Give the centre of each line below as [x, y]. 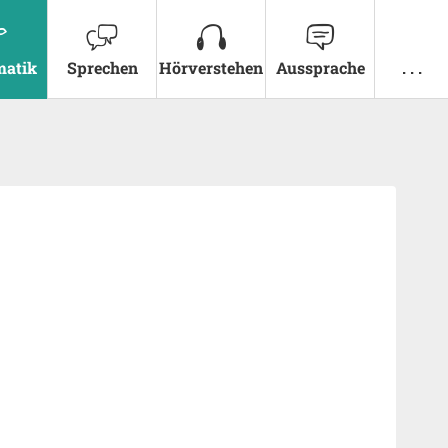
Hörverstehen [211, 67]
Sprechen [102, 67]
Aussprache [320, 67]
